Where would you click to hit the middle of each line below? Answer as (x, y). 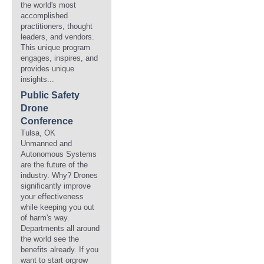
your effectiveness (52, 197)
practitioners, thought (57, 26)
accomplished (44, 16)
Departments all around (60, 228)
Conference (47, 121)
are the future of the (54, 165)
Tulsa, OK (38, 133)
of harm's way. (45, 218)
